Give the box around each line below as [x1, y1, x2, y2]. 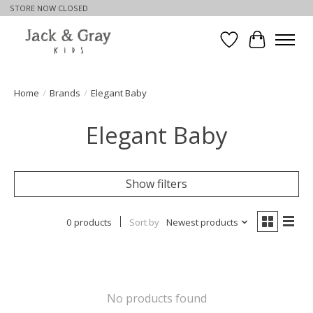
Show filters [126, 175, 187, 191]
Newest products [166, 215, 238, 228]
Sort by [129, 215, 159, 228]
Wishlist [228, 39, 270, 55]
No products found [106, 290, 207, 306]
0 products [66, 215, 112, 228]
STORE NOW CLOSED [9, 3, 88, 14]
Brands [50, 86, 80, 99]
